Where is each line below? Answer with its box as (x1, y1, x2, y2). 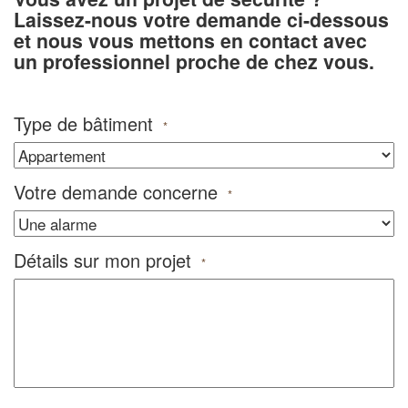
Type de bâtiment (14, 109, 153, 137)
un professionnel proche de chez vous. (14, 47, 374, 76)
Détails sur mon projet (14, 246, 191, 273)
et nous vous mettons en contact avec (14, 26, 367, 55)
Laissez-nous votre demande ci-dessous (14, 5, 389, 34)
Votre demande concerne (14, 178, 218, 205)
